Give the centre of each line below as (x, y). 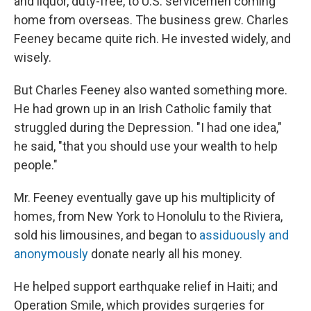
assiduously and (244, 235)
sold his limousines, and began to (107, 235)
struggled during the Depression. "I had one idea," (148, 127)
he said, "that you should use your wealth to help (146, 146)
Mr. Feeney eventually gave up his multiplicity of (145, 197)
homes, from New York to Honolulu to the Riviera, (148, 216)
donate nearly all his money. (165, 254)
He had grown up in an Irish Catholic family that (143, 109)
